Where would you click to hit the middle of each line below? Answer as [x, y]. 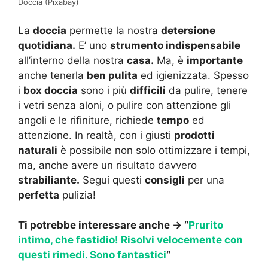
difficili [148, 90]
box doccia [51, 90]
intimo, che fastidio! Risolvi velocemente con [130, 240]
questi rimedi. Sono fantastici [92, 255]
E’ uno [93, 45]
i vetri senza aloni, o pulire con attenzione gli [124, 105]
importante [215, 60]
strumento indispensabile [175, 45]
